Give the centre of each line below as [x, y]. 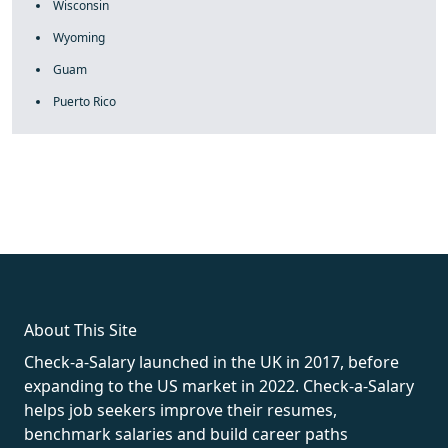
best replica [394, 218]
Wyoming [79, 37]
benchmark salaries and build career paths [186, 434]
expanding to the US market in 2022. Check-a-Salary [219, 386]
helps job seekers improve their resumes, [180, 410]
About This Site [80, 330]
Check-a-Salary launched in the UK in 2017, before [211, 362]
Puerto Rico [84, 101]
